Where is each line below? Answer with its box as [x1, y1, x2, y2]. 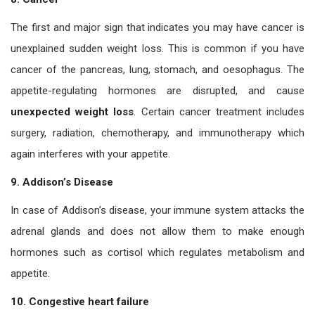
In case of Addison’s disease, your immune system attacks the [11, 203, 304, 217]
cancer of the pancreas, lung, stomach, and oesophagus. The [11, 63, 304, 76]
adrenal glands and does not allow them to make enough [11, 224, 304, 238]
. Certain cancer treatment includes [134, 105, 305, 118]
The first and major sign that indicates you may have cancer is [11, 20, 304, 34]
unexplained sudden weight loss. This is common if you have [11, 41, 304, 55]
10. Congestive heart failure [11, 295, 149, 308]
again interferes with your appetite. [11, 147, 170, 160]
